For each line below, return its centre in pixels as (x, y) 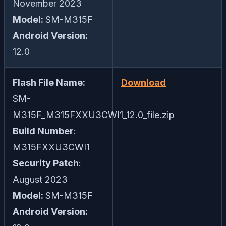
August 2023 (40, 180)
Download (144, 83)
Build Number (43, 131)
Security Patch (46, 163)
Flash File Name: (49, 83)
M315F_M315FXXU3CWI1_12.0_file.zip (94, 115)
